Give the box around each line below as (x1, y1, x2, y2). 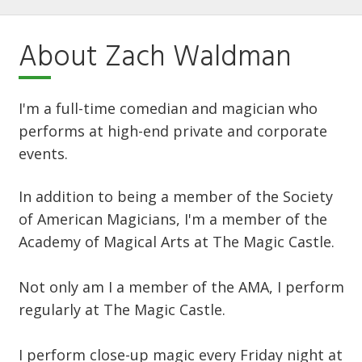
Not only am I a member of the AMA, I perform (19, 277, 344, 297)
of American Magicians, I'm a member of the (19, 209, 327, 229)
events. (19, 144, 68, 164)
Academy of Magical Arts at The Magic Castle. (19, 232, 335, 252)
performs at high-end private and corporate (19, 121, 327, 141)
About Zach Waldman (19, 35, 292, 82)
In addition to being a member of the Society (19, 187, 333, 207)
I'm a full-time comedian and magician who (19, 99, 318, 119)
